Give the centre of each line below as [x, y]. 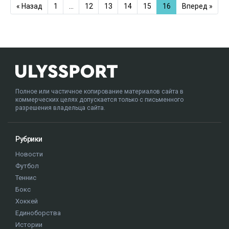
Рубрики [29, 139]
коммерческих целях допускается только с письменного [99, 100]
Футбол [27, 166]
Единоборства [38, 213]
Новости [29, 154]
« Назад [29, 6]
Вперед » [197, 6]
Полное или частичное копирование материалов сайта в [99, 92]
